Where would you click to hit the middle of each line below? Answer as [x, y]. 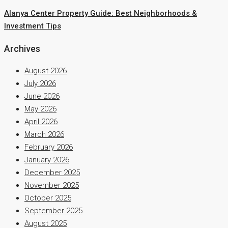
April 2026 [41, 121]
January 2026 [47, 160]
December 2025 [52, 172]
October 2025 [48, 198]
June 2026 [42, 96]
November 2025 [52, 185]
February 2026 [49, 147]
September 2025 [53, 210]
